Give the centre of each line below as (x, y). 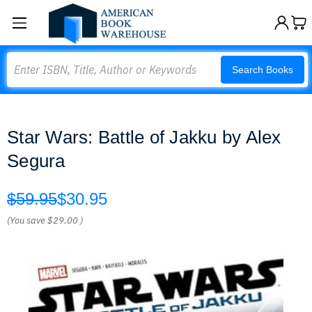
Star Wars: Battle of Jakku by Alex (144, 137)
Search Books (263, 70)
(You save (26, 220)
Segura (36, 161)
